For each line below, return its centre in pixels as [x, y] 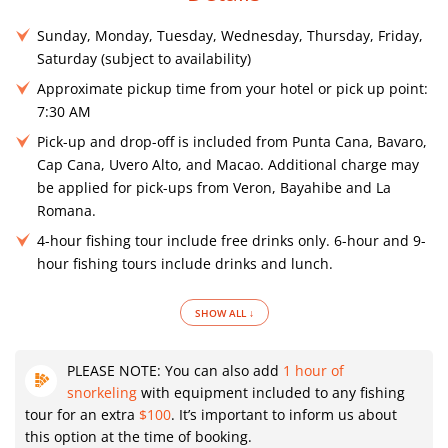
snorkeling [102, 392]
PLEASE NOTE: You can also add [175, 370]
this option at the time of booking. [138, 436]
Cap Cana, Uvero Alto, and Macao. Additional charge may [228, 164]
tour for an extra [82, 414]
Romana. [66, 210]
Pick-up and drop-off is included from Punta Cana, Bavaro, [232, 141]
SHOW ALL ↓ [224, 313]
